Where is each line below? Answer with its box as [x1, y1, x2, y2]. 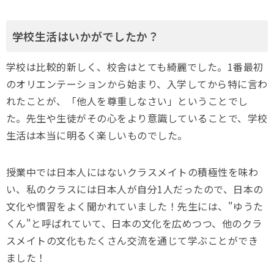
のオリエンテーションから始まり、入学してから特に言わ [6, 76, 268, 92]
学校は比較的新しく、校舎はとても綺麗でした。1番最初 [6, 59, 264, 75]
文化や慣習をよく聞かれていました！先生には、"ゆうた [6, 199, 264, 214]
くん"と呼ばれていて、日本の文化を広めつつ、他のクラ [6, 216, 262, 231]
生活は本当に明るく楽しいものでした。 [6, 128, 188, 143]
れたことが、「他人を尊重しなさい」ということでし [6, 94, 248, 109]
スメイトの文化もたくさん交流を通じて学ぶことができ [6, 233, 258, 248]
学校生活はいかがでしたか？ [12, 28, 160, 45]
